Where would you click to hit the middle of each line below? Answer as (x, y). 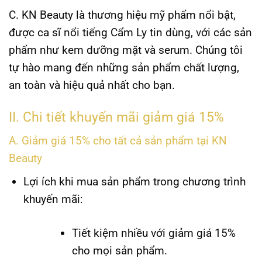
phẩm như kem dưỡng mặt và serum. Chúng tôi (126, 50)
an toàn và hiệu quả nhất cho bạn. (92, 85)
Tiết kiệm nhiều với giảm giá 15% (154, 233)
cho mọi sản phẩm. (119, 251)
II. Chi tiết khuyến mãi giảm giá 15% (116, 117)
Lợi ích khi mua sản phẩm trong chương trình (134, 181)
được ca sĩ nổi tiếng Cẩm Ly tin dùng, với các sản (130, 32)
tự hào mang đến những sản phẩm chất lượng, (124, 67)
